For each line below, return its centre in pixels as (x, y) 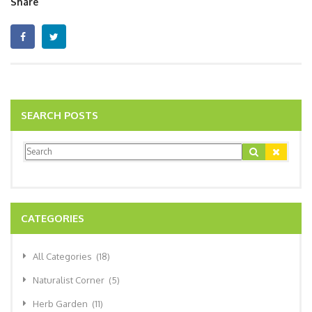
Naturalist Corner (71, 280)
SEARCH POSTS (60, 115)
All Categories (64, 256)
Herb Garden (62, 303)
